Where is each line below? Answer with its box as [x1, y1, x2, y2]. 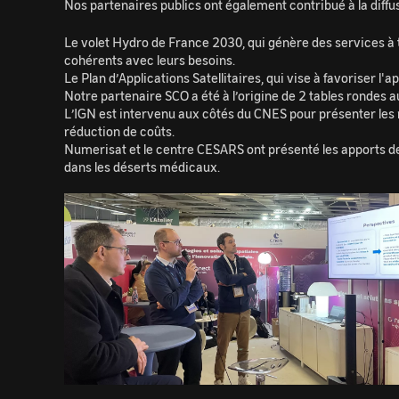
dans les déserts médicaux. [64, 158, 224, 176]
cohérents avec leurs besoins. [64, 51, 235, 69]
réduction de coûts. [64, 122, 175, 141]
